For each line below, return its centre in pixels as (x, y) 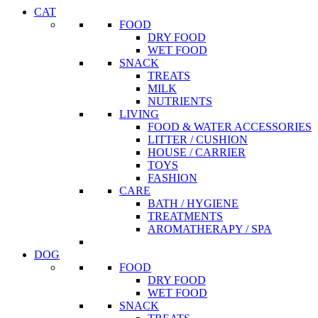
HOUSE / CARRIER (197, 153)
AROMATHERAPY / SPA (210, 229)
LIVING (139, 114)
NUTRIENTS (180, 102)
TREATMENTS (185, 216)
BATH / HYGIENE (193, 204)
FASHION (172, 178)
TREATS (169, 76)
